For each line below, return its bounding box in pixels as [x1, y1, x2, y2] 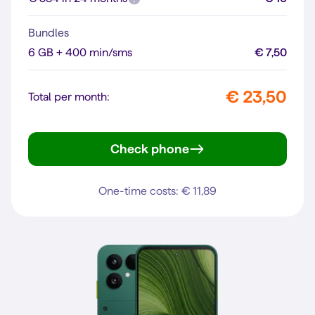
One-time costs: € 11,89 [98, 185, 217, 197]
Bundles [28, 27, 69, 39]
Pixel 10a [156, 152, 207, 166]
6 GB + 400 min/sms [28, 46, 132, 58]
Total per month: [28, 91, 110, 103]
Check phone [110, 142, 189, 155]
